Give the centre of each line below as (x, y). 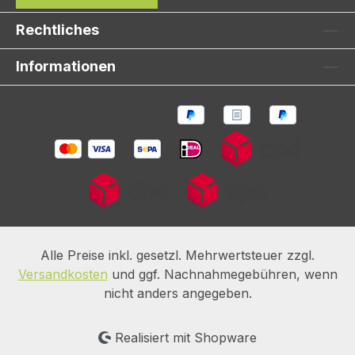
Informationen (66, 66)
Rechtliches (57, 29)
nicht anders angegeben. (177, 294)
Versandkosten (63, 275)
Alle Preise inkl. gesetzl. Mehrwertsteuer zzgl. (177, 256)
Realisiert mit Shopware (184, 338)
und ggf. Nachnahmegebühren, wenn (222, 275)
